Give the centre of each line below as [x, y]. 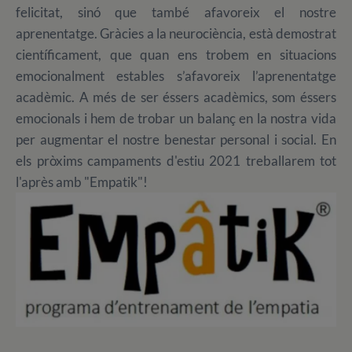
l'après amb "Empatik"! [82, 182]
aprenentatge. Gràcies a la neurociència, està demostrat [176, 34]
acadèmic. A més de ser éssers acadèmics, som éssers [176, 97]
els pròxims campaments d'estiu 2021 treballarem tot [176, 161]
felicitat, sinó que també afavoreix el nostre [176, 13]
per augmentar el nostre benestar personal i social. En [176, 140]
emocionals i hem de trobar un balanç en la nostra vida [176, 119]
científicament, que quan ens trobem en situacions [176, 55]
